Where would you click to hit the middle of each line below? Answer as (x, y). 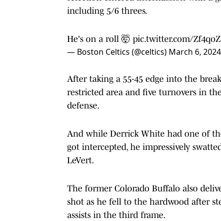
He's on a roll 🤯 (100, 39)
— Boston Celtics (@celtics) (118, 52)
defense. (83, 105)
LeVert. (81, 160)
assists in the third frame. (116, 215)
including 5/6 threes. (107, 11)
